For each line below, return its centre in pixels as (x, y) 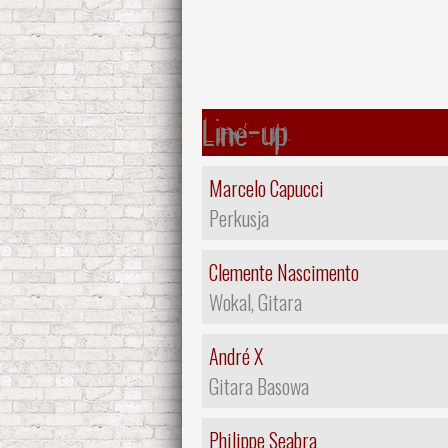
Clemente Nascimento (284, 271)
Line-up (245, 132)
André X (236, 355)
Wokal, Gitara (255, 301)
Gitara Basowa (259, 385)
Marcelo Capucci (266, 187)
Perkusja (239, 217)
